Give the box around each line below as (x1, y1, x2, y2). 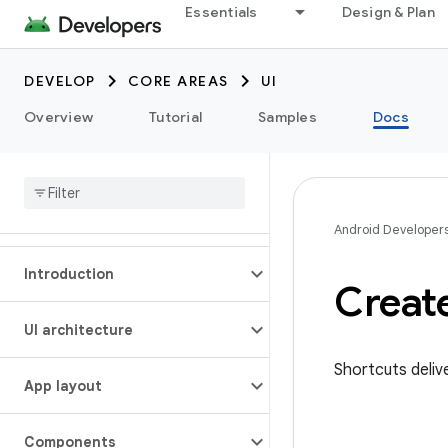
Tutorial (149, 108, 202, 126)
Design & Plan (341, 3, 435, 21)
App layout (24, 377, 102, 395)
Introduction (24, 265, 114, 283)
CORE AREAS (127, 72, 229, 90)
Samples (258, 108, 317, 126)
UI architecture (24, 321, 133, 339)
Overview (24, 108, 93, 126)
